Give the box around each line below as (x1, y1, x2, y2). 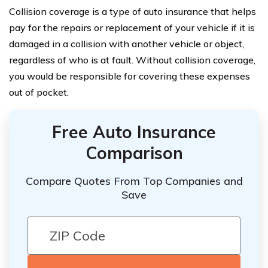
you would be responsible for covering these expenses (9, 69, 250, 82)
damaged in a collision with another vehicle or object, (9, 37, 244, 50)
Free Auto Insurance (52, 121, 216, 142)
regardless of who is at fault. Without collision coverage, (9, 53, 255, 66)
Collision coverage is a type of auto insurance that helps (9, 5, 256, 17)
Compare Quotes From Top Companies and (25, 173, 243, 188)
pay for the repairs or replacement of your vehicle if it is (9, 21, 255, 33)
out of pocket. (9, 86, 69, 98)
